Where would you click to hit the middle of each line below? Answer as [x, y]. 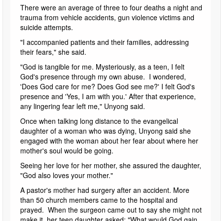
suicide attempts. [47, 27]
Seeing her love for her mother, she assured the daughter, [111, 165]
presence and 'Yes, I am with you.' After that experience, [108, 96]
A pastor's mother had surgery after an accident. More [105, 190]
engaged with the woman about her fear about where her [109, 140]
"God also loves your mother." [67, 175]
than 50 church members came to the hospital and [99, 200]
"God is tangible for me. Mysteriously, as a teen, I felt [102, 66]
